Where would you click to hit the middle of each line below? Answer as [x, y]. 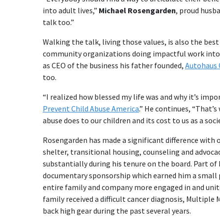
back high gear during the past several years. [117, 211]
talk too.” [58, 22]
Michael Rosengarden [137, 10]
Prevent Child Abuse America [91, 109]
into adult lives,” [71, 10]
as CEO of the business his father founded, [114, 65]
